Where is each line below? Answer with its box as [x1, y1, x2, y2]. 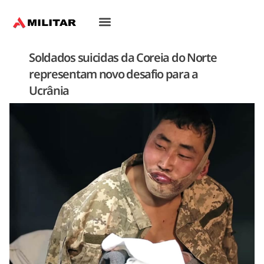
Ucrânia [29, 78, 70, 104]
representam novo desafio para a [29, 62, 198, 87]
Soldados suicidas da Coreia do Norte [29, 45, 217, 71]
